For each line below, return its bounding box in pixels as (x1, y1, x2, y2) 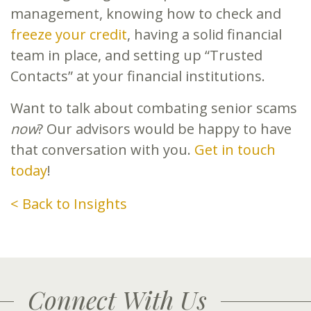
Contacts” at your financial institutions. (10, 66, 265, 85)
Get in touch (194, 140, 276, 159)
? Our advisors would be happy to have (37, 119, 292, 138)
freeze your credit (10, 24, 127, 44)
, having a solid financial (127, 24, 282, 44)
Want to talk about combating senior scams (10, 98, 297, 117)
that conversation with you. (10, 140, 194, 159)
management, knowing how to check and (10, 3, 281, 23)
